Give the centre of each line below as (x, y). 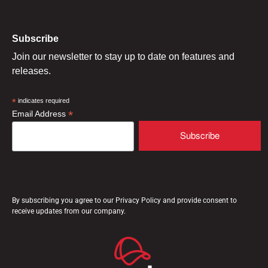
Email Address (40, 114)
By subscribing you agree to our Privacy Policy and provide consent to (124, 201)
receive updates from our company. (69, 211)
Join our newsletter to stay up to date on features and (123, 57)
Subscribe (35, 39)
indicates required (43, 101)
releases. (31, 71)
